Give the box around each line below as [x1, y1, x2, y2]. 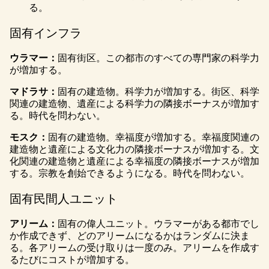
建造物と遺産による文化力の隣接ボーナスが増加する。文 [10, 143, 259, 156]
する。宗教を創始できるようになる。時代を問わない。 [10, 167, 250, 180]
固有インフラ [10, 25, 82, 41]
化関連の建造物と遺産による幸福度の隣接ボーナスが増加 [10, 155, 259, 168]
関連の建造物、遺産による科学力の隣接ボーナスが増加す [10, 97, 259, 110]
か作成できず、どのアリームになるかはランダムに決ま [10, 229, 250, 242]
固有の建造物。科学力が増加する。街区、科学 [58, 85, 259, 98]
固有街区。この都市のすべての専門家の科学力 [58, 52, 259, 64]
